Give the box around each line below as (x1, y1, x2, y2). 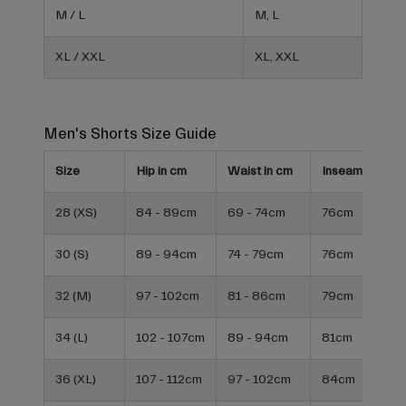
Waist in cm (227, 164, 293, 179)
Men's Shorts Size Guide (43, 125, 217, 143)
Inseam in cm (322, 164, 394, 179)
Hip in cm (136, 164, 187, 179)
